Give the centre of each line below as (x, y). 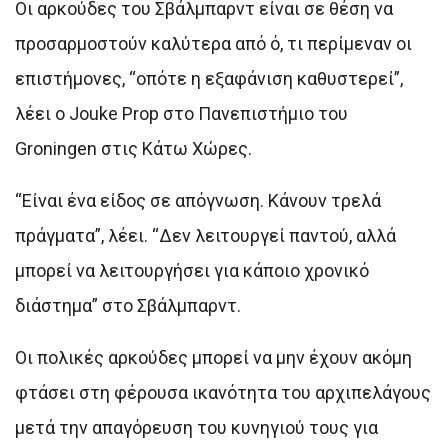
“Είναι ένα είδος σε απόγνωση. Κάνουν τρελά (198, 200)
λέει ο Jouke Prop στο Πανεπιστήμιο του (181, 113)
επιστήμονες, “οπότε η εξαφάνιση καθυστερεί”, (209, 78)
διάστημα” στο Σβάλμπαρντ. (128, 305)
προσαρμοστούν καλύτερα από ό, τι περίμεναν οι (213, 43)
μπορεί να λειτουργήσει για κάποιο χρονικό (192, 270)
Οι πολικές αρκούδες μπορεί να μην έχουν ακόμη (213, 357)
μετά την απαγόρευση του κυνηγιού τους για (196, 427)
